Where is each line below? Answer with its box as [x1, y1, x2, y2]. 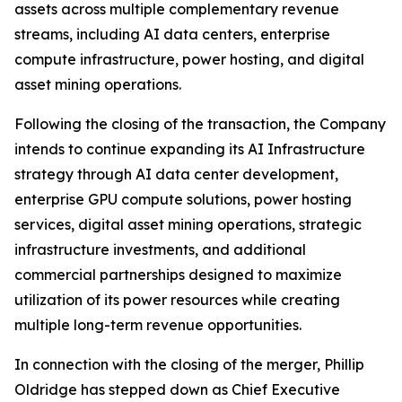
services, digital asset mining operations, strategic [14, 215, 362, 234]
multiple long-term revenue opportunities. [14, 316, 301, 335]
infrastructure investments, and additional [14, 240, 306, 259]
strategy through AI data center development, [14, 165, 338, 184]
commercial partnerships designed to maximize [14, 266, 342, 284]
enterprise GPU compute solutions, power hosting [14, 190, 352, 209]
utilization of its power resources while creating [14, 291, 340, 310]
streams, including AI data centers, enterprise [14, 25, 330, 44]
